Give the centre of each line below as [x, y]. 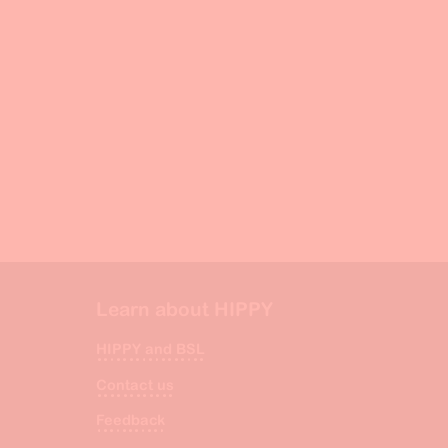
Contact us [135, 384]
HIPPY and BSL [150, 349]
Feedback [130, 420]
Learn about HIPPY [184, 309]
